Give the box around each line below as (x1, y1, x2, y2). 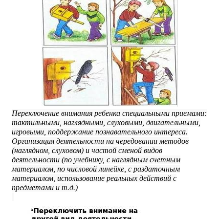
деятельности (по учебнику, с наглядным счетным (12, 155, 180, 164)
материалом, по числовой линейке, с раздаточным (12, 165, 180, 173)
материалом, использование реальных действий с (12, 174, 176, 182)
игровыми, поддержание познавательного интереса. (12, 128, 188, 136)
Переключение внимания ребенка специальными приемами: (12, 109, 207, 117)
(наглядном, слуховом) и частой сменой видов (12, 146, 162, 154)
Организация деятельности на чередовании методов (12, 137, 189, 145)
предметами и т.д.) (12, 183, 78, 192)
